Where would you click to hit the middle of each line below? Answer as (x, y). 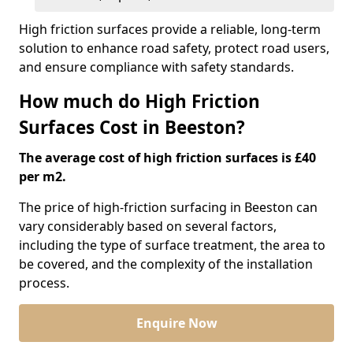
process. (44, 283)
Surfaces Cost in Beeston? (132, 127)
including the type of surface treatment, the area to (172, 245)
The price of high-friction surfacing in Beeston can (168, 207)
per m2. (43, 176)
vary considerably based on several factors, (148, 226)
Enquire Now (176, 323)
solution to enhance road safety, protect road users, (174, 48)
